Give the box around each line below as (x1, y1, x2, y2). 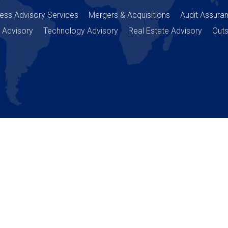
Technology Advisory (43, 26, 118, 36)
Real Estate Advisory (128, 26, 202, 36)
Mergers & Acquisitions (88, 10, 170, 20)
